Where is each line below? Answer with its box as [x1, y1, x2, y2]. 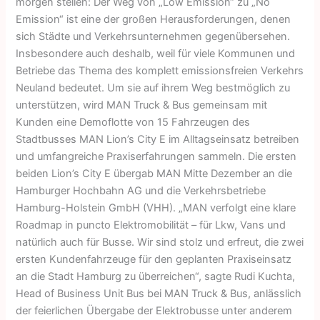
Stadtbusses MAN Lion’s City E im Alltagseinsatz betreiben [16, 132, 300, 146]
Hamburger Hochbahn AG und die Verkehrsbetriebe [16, 184, 266, 197]
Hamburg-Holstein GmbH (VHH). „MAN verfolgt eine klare [16, 201, 296, 214]
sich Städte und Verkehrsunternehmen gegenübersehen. [16, 29, 291, 43]
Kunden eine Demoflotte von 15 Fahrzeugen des [16, 115, 251, 129]
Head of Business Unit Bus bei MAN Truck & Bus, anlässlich [16, 286, 302, 300]
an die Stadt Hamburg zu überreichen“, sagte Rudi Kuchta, [16, 269, 296, 283]
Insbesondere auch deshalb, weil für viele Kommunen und [16, 46, 296, 60]
